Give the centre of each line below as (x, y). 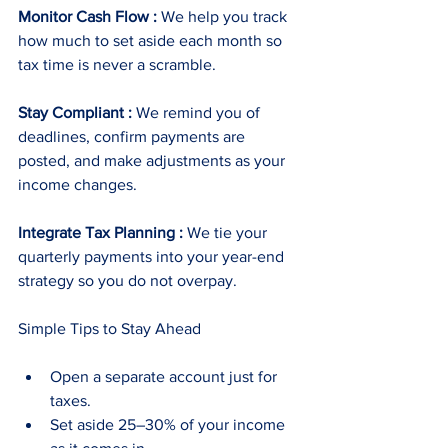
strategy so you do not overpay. (127, 280)
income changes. (77, 184)
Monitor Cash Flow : (87, 16)
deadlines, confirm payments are (133, 136)
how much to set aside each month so (152, 40)
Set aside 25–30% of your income (169, 424)
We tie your (227, 232)
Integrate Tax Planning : (100, 232)
